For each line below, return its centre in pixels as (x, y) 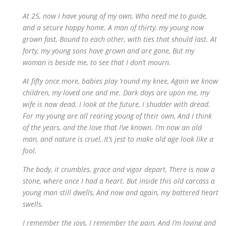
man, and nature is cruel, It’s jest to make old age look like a (118, 139)
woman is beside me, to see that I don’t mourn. (97, 62)
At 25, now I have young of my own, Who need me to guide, (115, 16)
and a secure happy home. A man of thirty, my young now (113, 27)
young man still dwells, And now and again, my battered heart (121, 192)
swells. (33, 204)
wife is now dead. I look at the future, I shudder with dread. (117, 104)
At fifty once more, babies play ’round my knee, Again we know (120, 81)
